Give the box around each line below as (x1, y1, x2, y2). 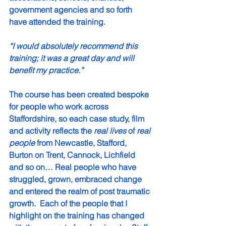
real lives (94, 126, 126, 136)
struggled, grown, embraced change (9, 174, 144, 185)
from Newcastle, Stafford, (35, 138, 129, 148)
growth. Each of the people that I (9, 198, 129, 209)
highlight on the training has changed (9, 210, 146, 221)
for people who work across (9, 101, 110, 112)
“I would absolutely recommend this (9, 41, 140, 51)
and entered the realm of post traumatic (9, 186, 152, 197)
